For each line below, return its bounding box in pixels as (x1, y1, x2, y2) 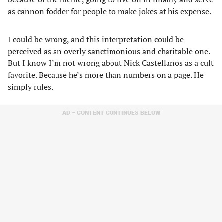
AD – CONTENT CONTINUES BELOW (62, 110, 160, 116)
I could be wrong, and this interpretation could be (8, 34, 184, 45)
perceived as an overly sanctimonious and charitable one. (8, 46, 210, 56)
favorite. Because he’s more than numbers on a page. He (8, 69, 204, 80)
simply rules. (8, 81, 55, 92)
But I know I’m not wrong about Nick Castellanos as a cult (8, 57, 214, 68)
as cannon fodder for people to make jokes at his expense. (8, 6, 213, 17)
